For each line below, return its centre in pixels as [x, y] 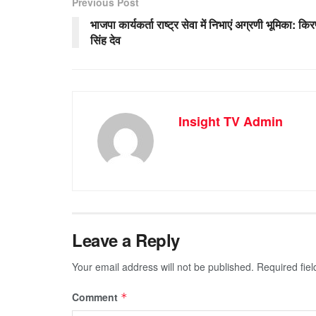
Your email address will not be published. [163, 266]
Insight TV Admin [231, 121]
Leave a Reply [126, 239]
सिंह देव [105, 39]
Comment [96, 297]
